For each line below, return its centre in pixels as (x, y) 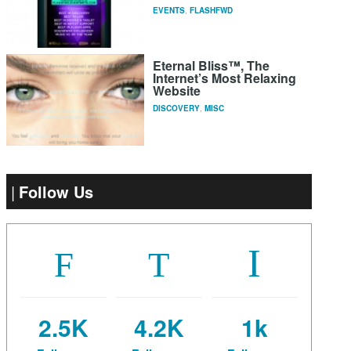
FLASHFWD (212, 11)
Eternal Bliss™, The (212, 66)
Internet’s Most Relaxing (225, 78)
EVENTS (169, 11)
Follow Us (56, 192)
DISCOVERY (177, 109)
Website (177, 91)
